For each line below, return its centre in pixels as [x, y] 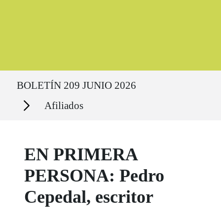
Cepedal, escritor [89, 197]
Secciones [26, 100]
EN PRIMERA [81, 155]
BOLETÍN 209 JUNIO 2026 [76, 85]
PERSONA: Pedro [94, 176]
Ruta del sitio [30, 75]
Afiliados [64, 105]
